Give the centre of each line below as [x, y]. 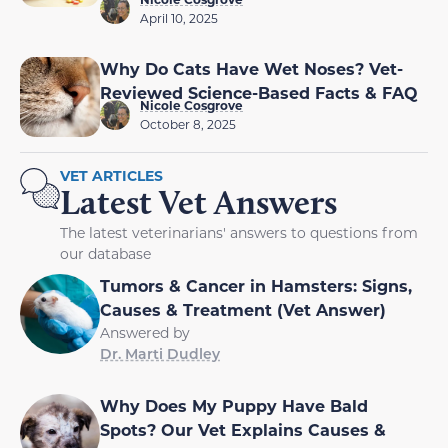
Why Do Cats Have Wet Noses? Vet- [251, 69]
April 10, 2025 [179, 18]
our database [105, 254]
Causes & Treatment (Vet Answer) [243, 310]
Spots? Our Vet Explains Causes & [243, 430]
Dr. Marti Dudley [160, 354]
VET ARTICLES [111, 176]
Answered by [145, 333]
